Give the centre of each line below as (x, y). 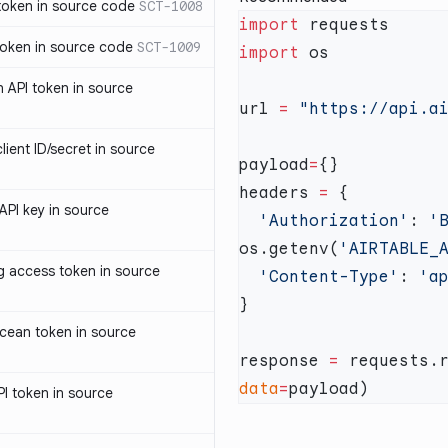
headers (279, 193)
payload (274, 165)
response (284, 361)
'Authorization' (334, 221)
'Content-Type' (329, 277)
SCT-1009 (169, 47)
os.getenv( (289, 249)
